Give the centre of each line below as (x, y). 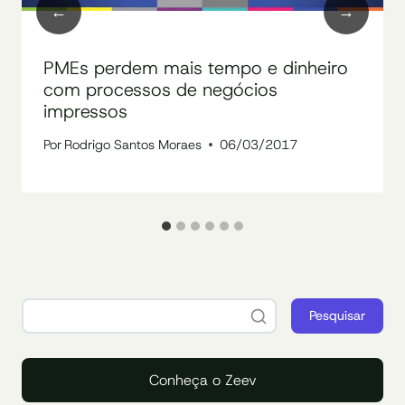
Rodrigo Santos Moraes (133, 145)
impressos (85, 111)
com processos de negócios (160, 89)
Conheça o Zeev (202, 381)
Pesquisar (337, 316)
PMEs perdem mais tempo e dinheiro (196, 67)
